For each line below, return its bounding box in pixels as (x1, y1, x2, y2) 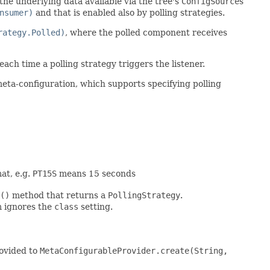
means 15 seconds (57, 168, 136, 178)
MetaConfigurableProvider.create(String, (40, 245, 228, 256)
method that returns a (10, 190, 108, 200)
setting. (78, 201, 113, 212)
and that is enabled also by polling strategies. (33, 7, 225, 17)
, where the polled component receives (65, 27, 227, 37)
